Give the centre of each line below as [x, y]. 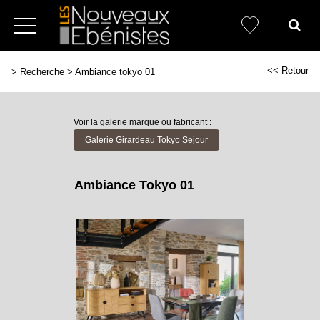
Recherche [42, 72]
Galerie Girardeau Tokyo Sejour [146, 140]
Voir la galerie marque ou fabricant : [142, 122]
